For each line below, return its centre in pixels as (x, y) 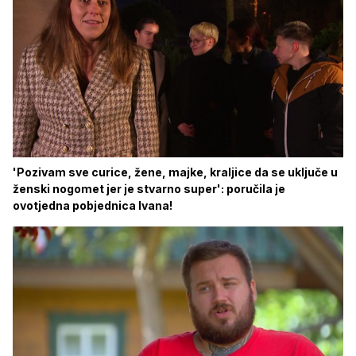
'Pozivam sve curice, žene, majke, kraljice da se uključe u (175, 172)
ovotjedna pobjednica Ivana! (93, 205)
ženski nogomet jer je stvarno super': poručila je (149, 189)
